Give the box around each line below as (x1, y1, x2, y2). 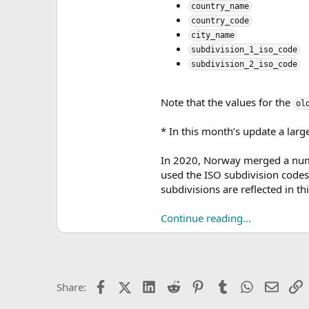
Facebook (106, 279, 152, 292)
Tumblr (228, 279, 263, 292)
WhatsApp (253, 279, 303, 292)
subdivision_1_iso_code (191, 45, 297, 54)
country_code (191, 16, 249, 26)
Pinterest (204, 279, 247, 292)
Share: (57, 280, 86, 294)
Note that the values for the (161, 95, 293, 109)
